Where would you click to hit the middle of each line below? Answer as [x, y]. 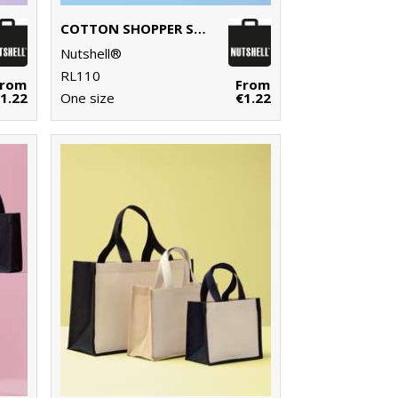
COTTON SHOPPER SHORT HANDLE [199, 29]
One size [87, 98]
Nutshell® [91, 54]
